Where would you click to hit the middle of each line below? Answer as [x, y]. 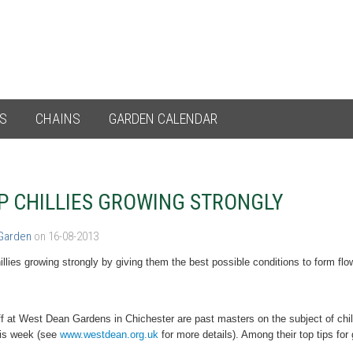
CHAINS [58, 119]
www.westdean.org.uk [109, 334]
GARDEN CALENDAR [163, 119]
